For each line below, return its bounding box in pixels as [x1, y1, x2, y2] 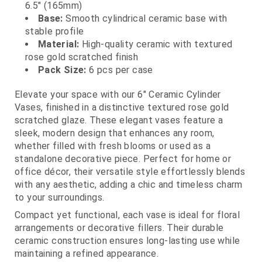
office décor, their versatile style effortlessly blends [15, 166, 245, 178]
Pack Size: [37, 64, 87, 76]
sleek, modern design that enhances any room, [15, 127, 215, 139]
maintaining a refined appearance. [15, 248, 159, 260]
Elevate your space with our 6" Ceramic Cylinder [15, 89, 221, 101]
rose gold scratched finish [25, 51, 139, 63]
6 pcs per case [86, 64, 153, 76]
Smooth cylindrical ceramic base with [63, 13, 227, 25]
